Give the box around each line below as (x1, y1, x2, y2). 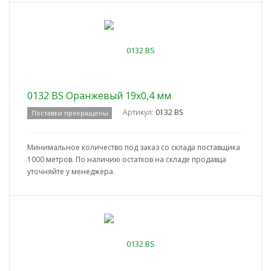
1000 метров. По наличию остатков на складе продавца (27, 154, 226, 165)
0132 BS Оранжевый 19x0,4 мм (27, 89, 171, 103)
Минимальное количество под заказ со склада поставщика (27, 142, 240, 153)
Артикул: (123, 107, 156, 118)
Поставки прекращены (31, 108, 108, 118)
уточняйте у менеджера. (27, 166, 115, 177)
